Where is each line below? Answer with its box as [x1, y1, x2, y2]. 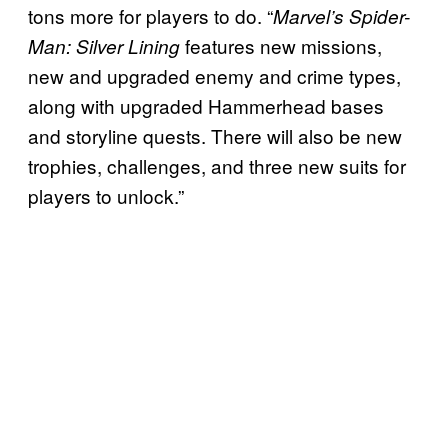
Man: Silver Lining [28, 32, 180, 59]
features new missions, [180, 31, 382, 59]
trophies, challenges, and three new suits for [28, 151, 406, 179]
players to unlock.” [28, 181, 184, 209]
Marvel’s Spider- [273, 2, 410, 29]
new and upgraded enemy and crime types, [28, 61, 401, 89]
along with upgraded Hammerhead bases [28, 91, 384, 119]
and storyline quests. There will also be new [28, 121, 402, 149]
